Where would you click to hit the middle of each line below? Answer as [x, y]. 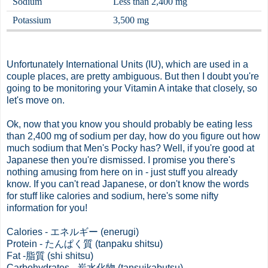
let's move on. [36, 100]
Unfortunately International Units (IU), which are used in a [127, 64]
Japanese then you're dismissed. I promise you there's [121, 160]
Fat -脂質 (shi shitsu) [50, 255]
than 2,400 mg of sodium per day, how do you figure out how [133, 136]
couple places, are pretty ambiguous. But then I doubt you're [133, 76]
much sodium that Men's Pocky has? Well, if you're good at [130, 148]
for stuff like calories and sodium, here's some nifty [112, 196]
